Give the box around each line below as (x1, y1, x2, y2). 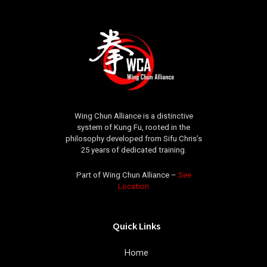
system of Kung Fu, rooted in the (77, 123, 190, 132)
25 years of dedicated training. (80, 145, 187, 155)
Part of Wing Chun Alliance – (76, 170, 178, 180)
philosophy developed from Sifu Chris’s (65, 134, 202, 144)
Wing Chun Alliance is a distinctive (74, 111, 193, 121)
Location (118, 182, 149, 191)
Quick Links (113, 219, 160, 232)
